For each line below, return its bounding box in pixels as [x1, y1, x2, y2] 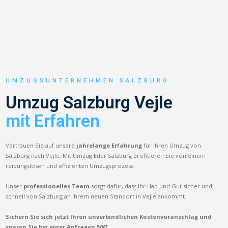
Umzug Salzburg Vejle [6, 92, 173, 112]
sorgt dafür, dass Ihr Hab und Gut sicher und [90, 182, 213, 190]
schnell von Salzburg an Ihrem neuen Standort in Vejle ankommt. [6, 192, 187, 200]
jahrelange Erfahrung [76, 141, 142, 149]
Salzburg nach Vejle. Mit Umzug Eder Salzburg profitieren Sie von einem [6, 151, 206, 159]
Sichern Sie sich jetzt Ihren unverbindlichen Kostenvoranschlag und [6, 212, 212, 220]
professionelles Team [23, 182, 90, 190]
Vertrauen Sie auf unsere [6, 141, 77, 149]
